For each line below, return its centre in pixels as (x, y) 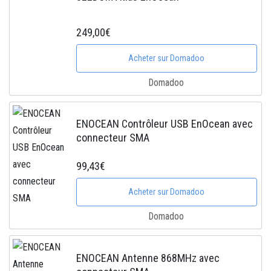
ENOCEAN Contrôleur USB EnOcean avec (165, 124)
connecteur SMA (113, 138)
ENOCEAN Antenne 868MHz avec (148, 258)
